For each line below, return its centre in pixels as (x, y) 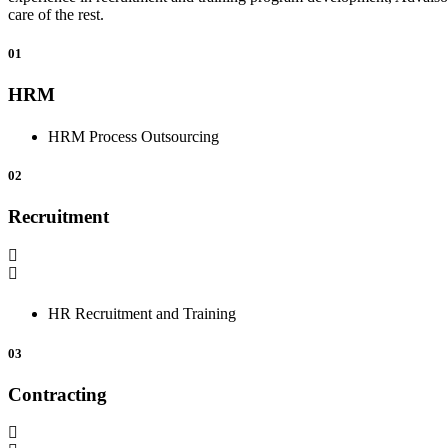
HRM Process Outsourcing (133, 137)
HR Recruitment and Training (142, 314)
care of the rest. (56, 14)
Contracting (57, 394)
